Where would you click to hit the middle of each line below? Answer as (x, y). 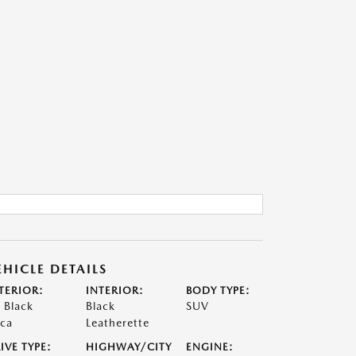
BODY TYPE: (219, 290)
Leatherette (117, 323)
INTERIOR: (114, 290)
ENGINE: (210, 347)
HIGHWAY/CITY (128, 347)
